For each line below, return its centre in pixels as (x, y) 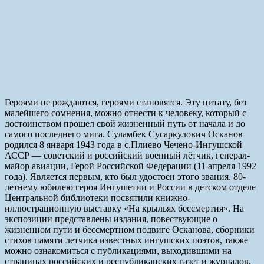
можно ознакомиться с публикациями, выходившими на (118, 250)
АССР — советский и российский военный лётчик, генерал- (127, 155)
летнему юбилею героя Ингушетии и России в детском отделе (130, 187)
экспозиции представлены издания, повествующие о (111, 219)
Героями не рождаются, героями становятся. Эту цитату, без (126, 102)
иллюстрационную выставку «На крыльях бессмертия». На (124, 208)
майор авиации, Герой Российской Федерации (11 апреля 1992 (131, 166)
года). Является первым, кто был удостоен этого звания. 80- (125, 176)
